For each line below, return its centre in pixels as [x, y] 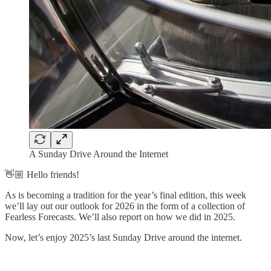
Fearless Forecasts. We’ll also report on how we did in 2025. [120, 217]
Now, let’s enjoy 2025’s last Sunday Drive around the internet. [123, 237]
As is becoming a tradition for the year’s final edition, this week [126, 195]
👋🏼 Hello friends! [42, 174]
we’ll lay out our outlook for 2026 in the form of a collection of [125, 206]
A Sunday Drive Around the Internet [99, 154]
